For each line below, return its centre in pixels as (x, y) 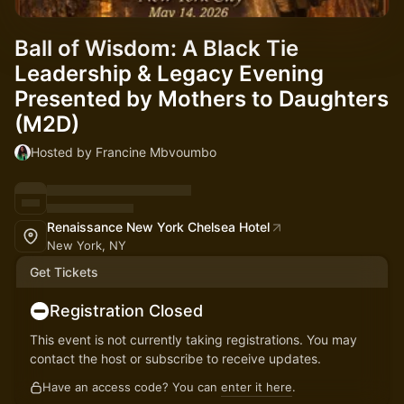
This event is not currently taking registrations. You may (193, 340)
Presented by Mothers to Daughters (202, 99)
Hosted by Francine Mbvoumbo (124, 152)
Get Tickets (64, 272)
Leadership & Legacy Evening (169, 73)
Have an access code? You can (132, 387)
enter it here (257, 387)
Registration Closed (126, 311)
